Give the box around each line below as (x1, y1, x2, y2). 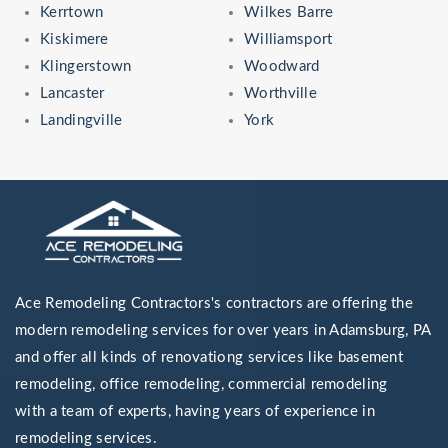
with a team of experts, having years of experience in (15, 403, 375, 419)
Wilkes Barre (244, 4, 334, 20)
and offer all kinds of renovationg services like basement (15, 349, 404, 365)
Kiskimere (40, 31, 109, 47)
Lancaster (40, 85, 105, 101)
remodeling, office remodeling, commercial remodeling (15, 376, 388, 392)
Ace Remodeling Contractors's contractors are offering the (15, 295, 414, 311)
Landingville (40, 112, 123, 128)
